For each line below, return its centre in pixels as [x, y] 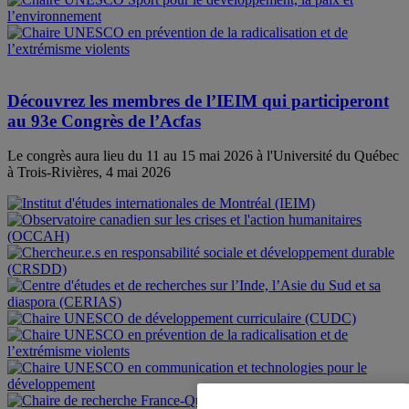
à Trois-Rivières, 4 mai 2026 [89, 173]
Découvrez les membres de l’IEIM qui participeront [198, 100]
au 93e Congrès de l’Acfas [104, 121]
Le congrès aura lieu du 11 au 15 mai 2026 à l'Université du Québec [203, 156]
